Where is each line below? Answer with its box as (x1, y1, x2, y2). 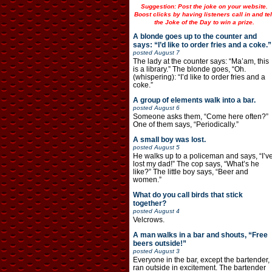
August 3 (154, 248, 180, 255)
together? (132, 199, 166, 208)
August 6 (154, 104, 180, 112)
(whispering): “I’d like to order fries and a (132, 73, 265, 82)
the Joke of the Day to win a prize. (154, 19, 254, 26)
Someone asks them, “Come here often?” (132, 112, 268, 121)
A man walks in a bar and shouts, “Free (132, 231, 268, 240)
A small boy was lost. (132, 135, 206, 144)
